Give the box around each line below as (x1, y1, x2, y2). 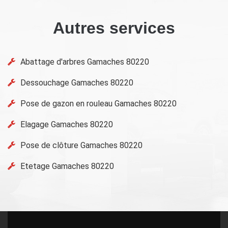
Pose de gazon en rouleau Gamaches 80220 (20, 98, 177, 108)
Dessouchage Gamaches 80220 (20, 77, 133, 88)
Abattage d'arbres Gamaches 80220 (20, 56, 149, 67)
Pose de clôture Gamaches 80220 (20, 140, 142, 150)
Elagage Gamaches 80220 (20, 119, 113, 129)
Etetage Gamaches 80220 (20, 161, 114, 171)
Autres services (53, 18, 175, 37)
